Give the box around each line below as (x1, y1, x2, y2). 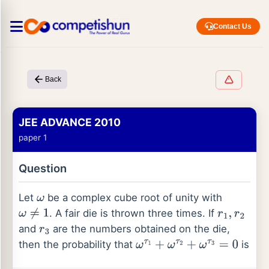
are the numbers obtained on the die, (50, 223, 231, 235)
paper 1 (19, 133, 47, 142)
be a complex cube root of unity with (44, 192, 222, 204)
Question (19, 162, 67, 175)
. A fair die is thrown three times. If (49, 207, 217, 219)
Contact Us (213, 22, 252, 31)
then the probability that (19, 238, 136, 250)
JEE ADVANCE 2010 (19, 116, 121, 128)
